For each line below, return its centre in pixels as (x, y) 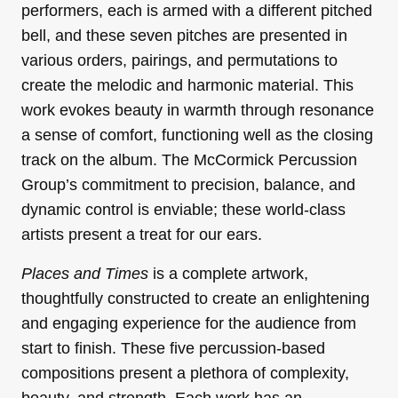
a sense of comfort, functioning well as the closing (197, 135)
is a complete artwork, (228, 273)
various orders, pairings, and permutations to (179, 60)
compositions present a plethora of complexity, (185, 373)
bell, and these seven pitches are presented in (184, 35)
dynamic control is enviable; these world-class (183, 209)
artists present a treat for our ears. (142, 234)
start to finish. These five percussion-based (173, 348)
